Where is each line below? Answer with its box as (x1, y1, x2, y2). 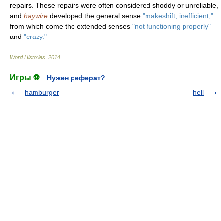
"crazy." (24, 33, 47, 40)
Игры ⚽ (10, 74, 40, 82)
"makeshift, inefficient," (143, 12, 213, 20)
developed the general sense (48, 12, 143, 20)
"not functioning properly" (132, 22, 211, 30)
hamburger (25, 88, 59, 96)
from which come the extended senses (10, 22, 132, 30)
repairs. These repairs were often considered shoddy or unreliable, (10, 1, 218, 9)
